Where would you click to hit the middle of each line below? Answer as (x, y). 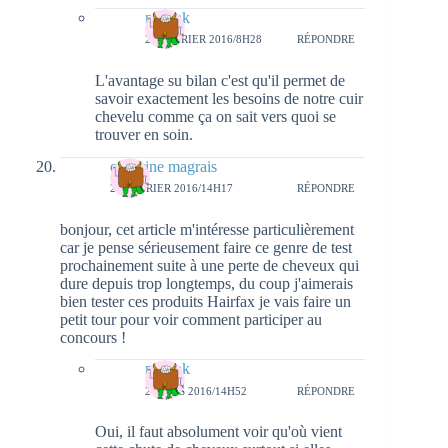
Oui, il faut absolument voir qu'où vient (218, 432)
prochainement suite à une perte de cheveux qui (209, 265)
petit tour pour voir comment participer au (191, 319)
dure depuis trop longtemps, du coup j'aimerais (206, 283)
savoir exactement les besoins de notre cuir (229, 98)
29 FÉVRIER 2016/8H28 (203, 39)
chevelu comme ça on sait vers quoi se (215, 116)
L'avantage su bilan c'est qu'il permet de (220, 80)
